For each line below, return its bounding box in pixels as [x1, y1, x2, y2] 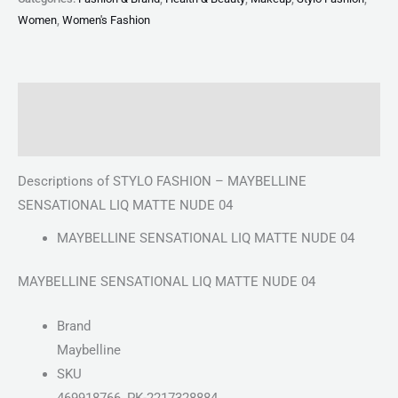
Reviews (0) [18, 129, 89, 146]
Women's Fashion [62, 12, 150, 27]
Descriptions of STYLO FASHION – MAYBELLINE [18, 172, 306, 189]
